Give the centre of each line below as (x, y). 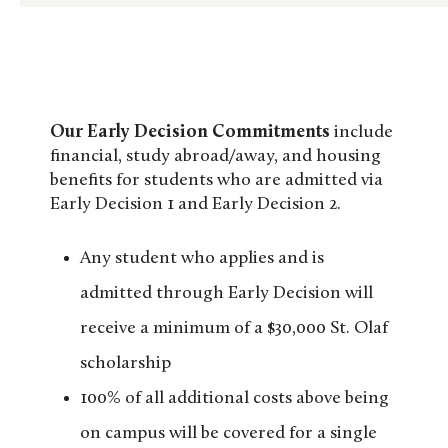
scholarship (125, 364)
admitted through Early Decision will (226, 294)
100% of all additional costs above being (234, 399)
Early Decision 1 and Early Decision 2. (195, 204)
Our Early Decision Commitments (190, 132)
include (361, 132)
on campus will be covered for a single (228, 434)
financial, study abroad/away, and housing (215, 156)
